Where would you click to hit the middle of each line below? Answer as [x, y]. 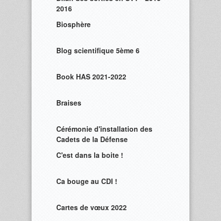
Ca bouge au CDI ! [87, 181]
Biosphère [74, 24]
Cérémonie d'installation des [104, 129]
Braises [69, 103]
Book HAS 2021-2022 [91, 76]
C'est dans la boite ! [90, 155]
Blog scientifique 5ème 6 [98, 50]
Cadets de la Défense [92, 139]
